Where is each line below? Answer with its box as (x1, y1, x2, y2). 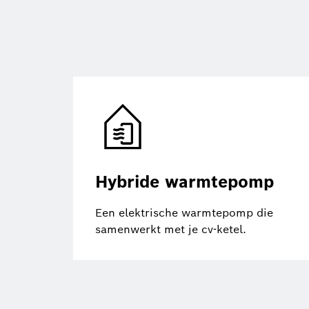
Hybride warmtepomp (95, 170, 274, 192)
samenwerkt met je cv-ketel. (95, 221, 246, 237)
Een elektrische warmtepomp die (95, 205, 273, 220)
